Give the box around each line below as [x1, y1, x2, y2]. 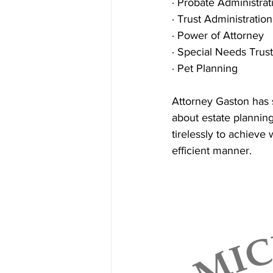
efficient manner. [172, 144, 255, 157]
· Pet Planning [172, 62, 238, 74]
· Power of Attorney [172, 29, 264, 41]
